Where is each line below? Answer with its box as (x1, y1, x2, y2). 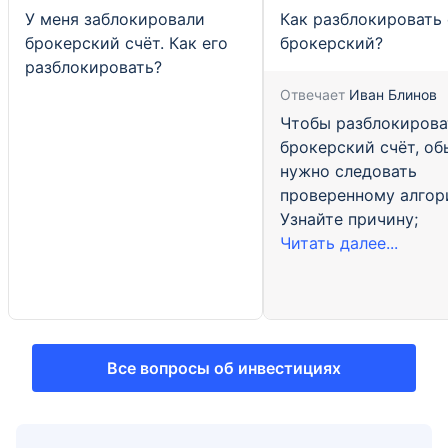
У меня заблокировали (25, 8, 205, 29)
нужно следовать (280, 160, 417, 181)
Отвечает (280, 85, 345, 103)
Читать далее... (280, 232, 398, 253)
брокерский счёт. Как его (25, 32, 228, 53)
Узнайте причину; (280, 208, 418, 229)
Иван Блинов (345, 85, 437, 103)
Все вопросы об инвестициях (107, 357, 341, 378)
